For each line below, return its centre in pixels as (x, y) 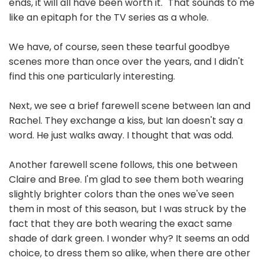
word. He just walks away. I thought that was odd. (121, 136)
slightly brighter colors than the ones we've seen (121, 194)
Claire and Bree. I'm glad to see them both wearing (126, 180)
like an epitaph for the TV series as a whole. (109, 18)
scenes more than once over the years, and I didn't (126, 62)
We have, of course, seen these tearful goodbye (119, 47)
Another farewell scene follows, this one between (123, 165)
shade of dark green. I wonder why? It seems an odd (129, 239)
